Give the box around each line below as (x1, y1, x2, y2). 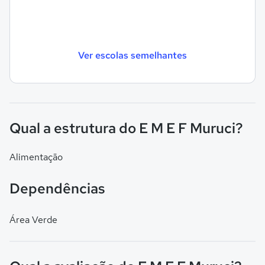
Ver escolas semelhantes (78, 49, 187, 62)
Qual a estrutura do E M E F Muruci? (9, 119, 243, 137)
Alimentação (9, 151, 63, 163)
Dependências (9, 179, 105, 198)
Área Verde (9, 214, 57, 226)
